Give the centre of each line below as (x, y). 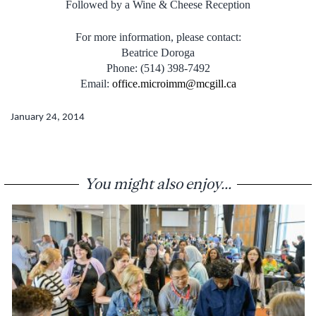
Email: (96, 83)
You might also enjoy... (158, 183)
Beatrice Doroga (158, 52)
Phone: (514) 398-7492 (158, 68)
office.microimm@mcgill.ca (174, 83)
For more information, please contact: (158, 37)
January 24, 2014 (48, 117)
